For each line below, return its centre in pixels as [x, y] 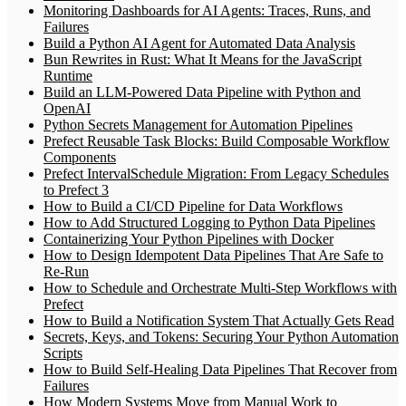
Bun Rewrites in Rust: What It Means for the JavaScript [203, 59]
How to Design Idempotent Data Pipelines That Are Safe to [213, 255]
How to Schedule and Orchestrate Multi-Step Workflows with [220, 287]
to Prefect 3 [76, 189]
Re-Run [66, 271]
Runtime [68, 75]
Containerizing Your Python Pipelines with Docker [188, 238]
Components [80, 157]
